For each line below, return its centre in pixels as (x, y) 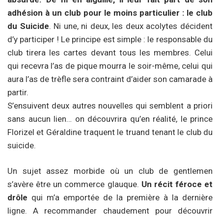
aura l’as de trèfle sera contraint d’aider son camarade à (110, 79)
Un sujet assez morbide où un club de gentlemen (110, 171)
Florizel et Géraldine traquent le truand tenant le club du (110, 132)
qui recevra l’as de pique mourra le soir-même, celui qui (110, 66)
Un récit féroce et (177, 184)
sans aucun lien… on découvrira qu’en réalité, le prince (110, 119)
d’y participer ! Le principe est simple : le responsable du (110, 39)
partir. (18, 92)
